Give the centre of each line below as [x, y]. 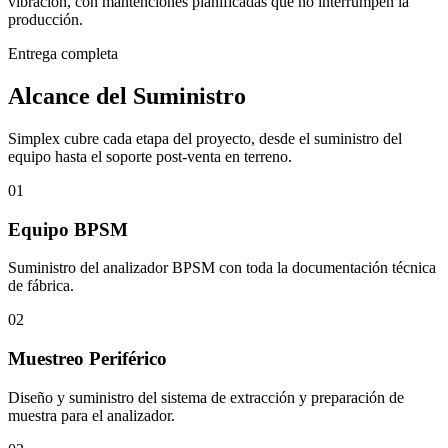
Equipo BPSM [68, 229]
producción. [45, 20]
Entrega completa [63, 54]
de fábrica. [41, 286]
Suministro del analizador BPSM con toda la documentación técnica [222, 268]
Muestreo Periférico [87, 359]
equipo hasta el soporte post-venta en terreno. [150, 156]
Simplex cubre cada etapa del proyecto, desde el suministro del [205, 138]
